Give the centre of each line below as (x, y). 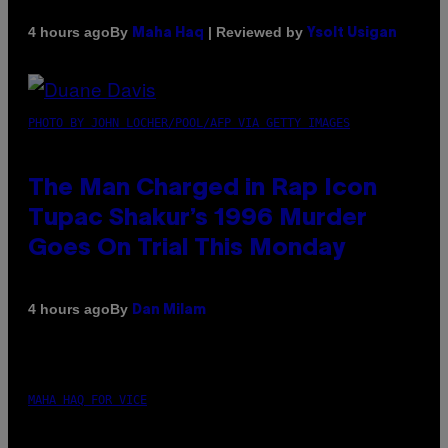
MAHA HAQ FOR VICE (87, 399)
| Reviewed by (255, 31)
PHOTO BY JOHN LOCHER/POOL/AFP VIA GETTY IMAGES (189, 122)
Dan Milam (169, 310)
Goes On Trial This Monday (186, 248)
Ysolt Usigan (352, 33)
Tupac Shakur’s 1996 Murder (197, 218)
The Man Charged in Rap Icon (202, 188)
